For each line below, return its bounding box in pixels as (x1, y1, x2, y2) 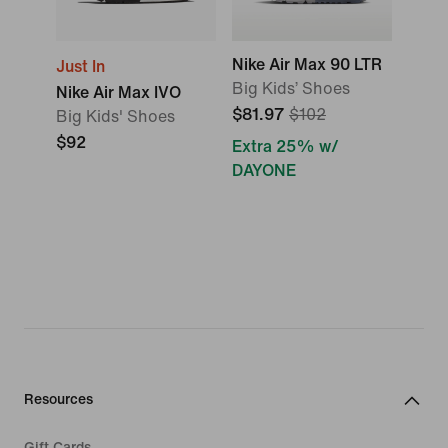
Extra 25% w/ (232, 138, 339, 155)
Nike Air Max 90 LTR (232, 56, 382, 73)
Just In (56, 58, 105, 75)
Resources (24, 392, 93, 407)
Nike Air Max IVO (56, 84, 181, 101)
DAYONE (232, 162, 296, 179)
